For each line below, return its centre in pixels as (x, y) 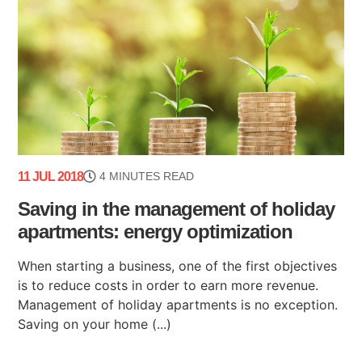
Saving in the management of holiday (177, 208)
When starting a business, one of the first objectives (178, 265)
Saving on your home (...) (95, 324)
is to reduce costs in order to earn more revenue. (168, 285)
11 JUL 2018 (51, 176)
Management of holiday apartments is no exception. (178, 304)
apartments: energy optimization (156, 231)
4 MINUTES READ (147, 176)
